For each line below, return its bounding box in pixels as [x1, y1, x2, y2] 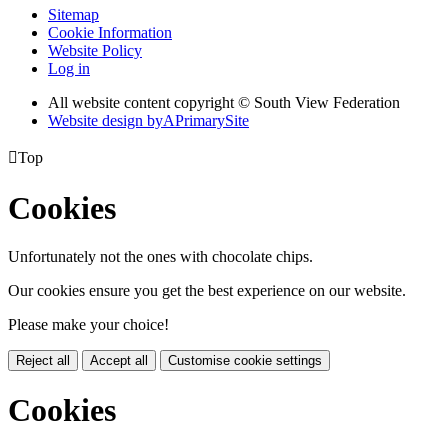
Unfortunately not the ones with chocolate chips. [8, 247, 313, 265]
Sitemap [48, 6, 99, 24]
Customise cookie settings [168, 352, 322, 368]
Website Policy [48, 42, 142, 60]
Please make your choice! [8, 315, 169, 333]
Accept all [90, 352, 148, 368]
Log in [48, 60, 90, 78]
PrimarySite [175, 112, 249, 130]
